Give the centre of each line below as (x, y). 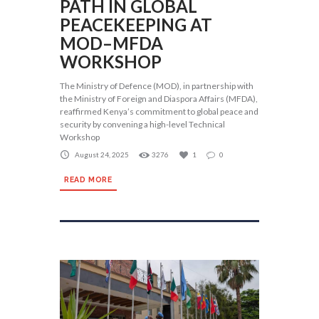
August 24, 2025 (102, 154)
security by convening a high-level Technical (142, 125)
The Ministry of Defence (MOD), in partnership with (157, 86)
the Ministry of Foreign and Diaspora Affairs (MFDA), (159, 99)
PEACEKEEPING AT (136, 25)
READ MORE (88, 179)
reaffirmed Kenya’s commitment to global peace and (159, 112)
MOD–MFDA (111, 43)
